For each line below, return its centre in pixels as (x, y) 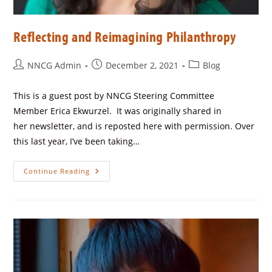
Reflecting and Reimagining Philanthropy (125, 37)
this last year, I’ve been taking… (77, 141)
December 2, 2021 (142, 66)
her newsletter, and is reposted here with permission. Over (134, 126)
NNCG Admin (55, 66)
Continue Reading (57, 171)
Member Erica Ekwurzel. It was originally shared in (118, 111)
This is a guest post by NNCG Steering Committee (114, 96)
